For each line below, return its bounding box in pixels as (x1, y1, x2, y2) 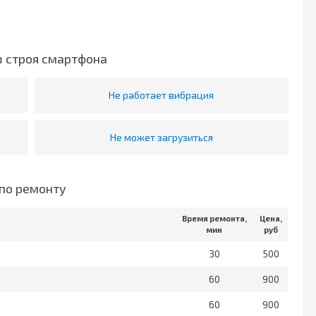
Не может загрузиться (109, 131, 213, 144)
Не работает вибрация (109, 89, 214, 102)
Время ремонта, (181, 214, 247, 224)
